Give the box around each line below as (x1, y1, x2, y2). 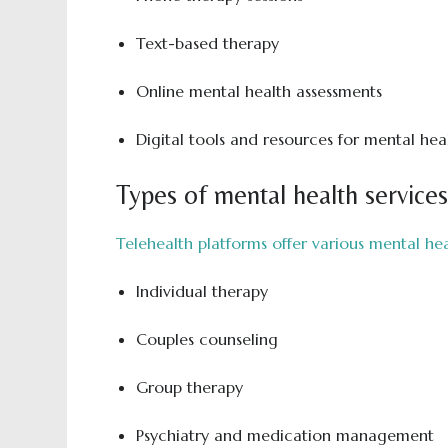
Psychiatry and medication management (135, 425, 434, 445)
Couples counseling (135, 329, 278, 349)
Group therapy (135, 377, 243, 397)
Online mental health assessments (135, 81, 382, 101)
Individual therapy (135, 281, 268, 301)
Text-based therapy (135, 33, 279, 53)
